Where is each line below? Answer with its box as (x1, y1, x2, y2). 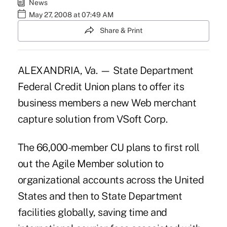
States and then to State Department (17, 190, 182, 202)
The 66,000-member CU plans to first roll (17, 141, 200, 154)
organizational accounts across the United (17, 173, 204, 186)
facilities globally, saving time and (17, 206, 167, 218)
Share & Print (100, 26, 142, 35)
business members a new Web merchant (17, 96, 197, 109)
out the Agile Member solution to (17, 157, 164, 170)
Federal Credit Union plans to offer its (17, 80, 184, 93)
